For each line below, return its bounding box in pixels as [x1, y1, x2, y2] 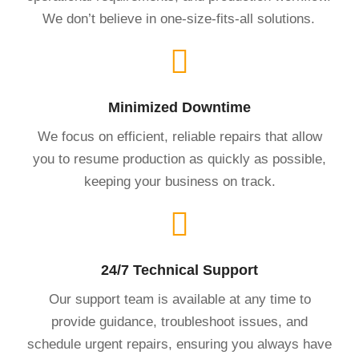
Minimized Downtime [108, 99, 251, 115]
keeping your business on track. [83, 173, 276, 189]
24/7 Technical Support [101, 261, 258, 278]
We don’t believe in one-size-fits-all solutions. [42, 10, 316, 26]
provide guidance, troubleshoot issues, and [51, 313, 308, 329]
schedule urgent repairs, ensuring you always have [27, 336, 332, 352]
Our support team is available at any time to [48, 291, 311, 307]
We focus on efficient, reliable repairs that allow [37, 128, 322, 144]
